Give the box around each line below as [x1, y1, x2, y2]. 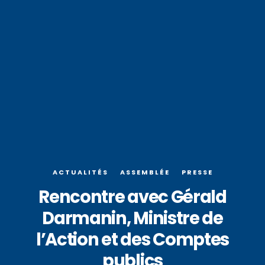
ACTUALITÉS [52, 167, 108, 177]
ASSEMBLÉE [119, 167, 170, 177]
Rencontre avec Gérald [38, 185, 227, 209]
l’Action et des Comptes [35, 228, 230, 251]
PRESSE [181, 167, 213, 177]
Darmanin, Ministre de [42, 206, 223, 230]
